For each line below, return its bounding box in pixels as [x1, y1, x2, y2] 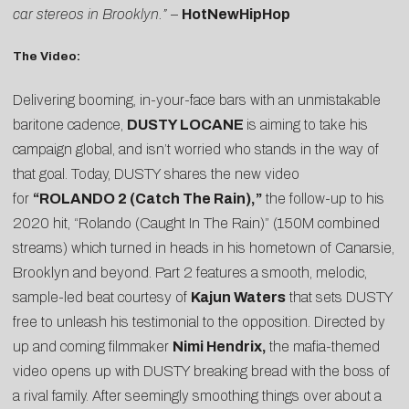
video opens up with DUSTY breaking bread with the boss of [13, 362, 390, 379]
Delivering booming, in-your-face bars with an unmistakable [13, 91, 381, 108]
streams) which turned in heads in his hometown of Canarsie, [13, 239, 394, 256]
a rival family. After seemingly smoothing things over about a [13, 387, 382, 404]
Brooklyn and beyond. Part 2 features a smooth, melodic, [13, 264, 367, 280]
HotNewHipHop [182, 6, 290, 23]
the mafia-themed [269, 338, 380, 354]
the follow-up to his [262, 190, 384, 206]
